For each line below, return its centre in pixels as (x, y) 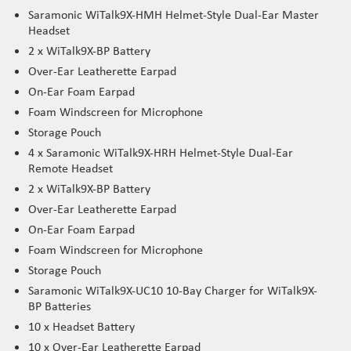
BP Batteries (60, 306)
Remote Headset (71, 168)
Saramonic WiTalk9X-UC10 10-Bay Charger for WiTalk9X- (173, 290)
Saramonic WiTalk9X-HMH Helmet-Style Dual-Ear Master (174, 14)
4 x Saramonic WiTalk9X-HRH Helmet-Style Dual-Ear (161, 152)
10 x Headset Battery (81, 326)
